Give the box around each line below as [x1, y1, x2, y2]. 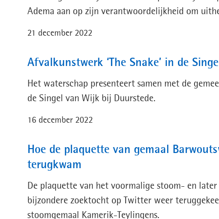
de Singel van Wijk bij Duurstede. [27, 94, 155, 104]
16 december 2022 [27, 116, 93, 125]
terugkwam [27, 159, 82, 171]
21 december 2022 [27, 29, 92, 38]
